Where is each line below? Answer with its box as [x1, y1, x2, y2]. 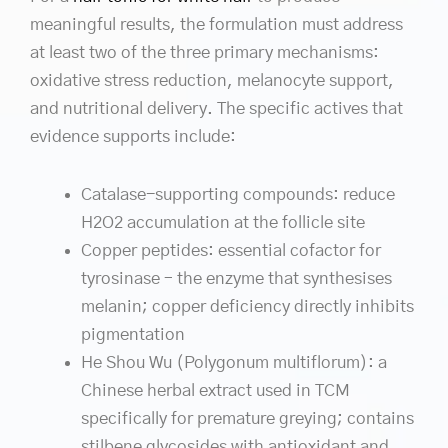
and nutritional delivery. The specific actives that [30, 100, 403, 118]
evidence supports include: [30, 128, 236, 146]
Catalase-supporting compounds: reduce [81, 185, 395, 203]
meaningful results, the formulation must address [30, 16, 403, 34]
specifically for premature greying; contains [81, 409, 414, 427]
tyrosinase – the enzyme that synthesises [81, 269, 392, 287]
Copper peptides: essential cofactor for [81, 241, 381, 259]
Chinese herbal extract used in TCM [81, 381, 350, 399]
